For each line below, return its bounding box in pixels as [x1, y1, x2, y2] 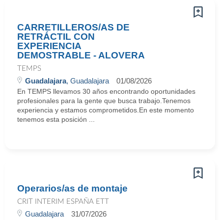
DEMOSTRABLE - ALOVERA [17, 50, 145, 60]
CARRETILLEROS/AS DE [17, 22, 130, 32]
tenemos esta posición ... [17, 115, 95, 123]
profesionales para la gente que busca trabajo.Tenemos [17, 97, 191, 105]
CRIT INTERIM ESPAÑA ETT [17, 198, 109, 205]
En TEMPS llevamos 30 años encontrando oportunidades [17, 87, 195, 95]
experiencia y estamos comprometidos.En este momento [17, 106, 194, 114]
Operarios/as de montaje [17, 183, 128, 193]
